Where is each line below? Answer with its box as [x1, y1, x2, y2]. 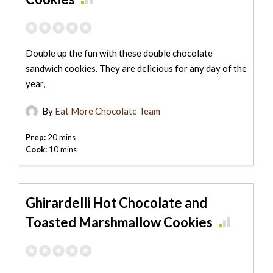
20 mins [46, 132, 76, 143]
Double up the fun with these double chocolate [26, 48, 213, 59]
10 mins [47, 144, 77, 155]
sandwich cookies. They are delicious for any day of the [26, 63, 247, 74]
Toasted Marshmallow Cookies [26, 214, 213, 231]
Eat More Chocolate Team [55, 105, 161, 117]
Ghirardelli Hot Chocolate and [26, 194, 208, 211]
